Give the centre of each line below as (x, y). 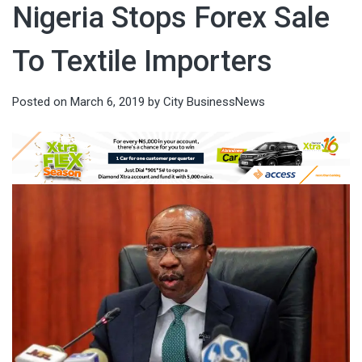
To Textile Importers (142, 62)
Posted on (41, 102)
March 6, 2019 (107, 102)
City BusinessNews (214, 102)
